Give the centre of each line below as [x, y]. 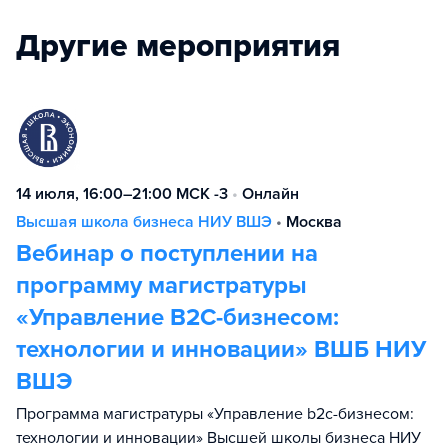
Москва [314, 222]
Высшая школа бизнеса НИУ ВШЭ [144, 222]
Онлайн [270, 194]
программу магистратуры [161, 285]
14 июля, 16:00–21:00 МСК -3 [122, 194]
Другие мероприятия [178, 46]
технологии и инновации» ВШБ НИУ [221, 349]
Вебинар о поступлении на [167, 253]
